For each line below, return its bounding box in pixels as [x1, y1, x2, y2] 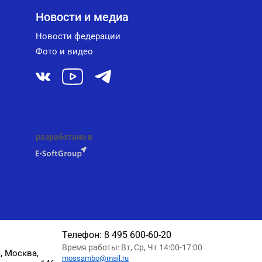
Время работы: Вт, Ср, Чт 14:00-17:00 [61, 243, 202, 253]
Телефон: [61, 229, 102, 241]
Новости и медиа [36, 10, 129, 25]
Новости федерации [36, 31, 120, 42]
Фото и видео [36, 46, 93, 57]
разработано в [36, 132, 92, 142]
